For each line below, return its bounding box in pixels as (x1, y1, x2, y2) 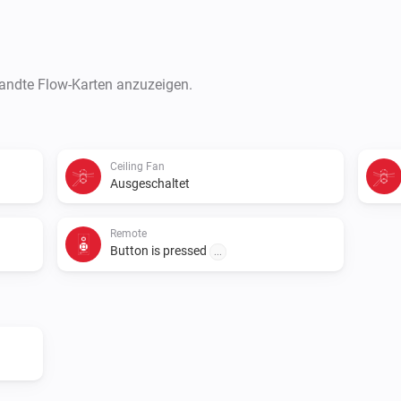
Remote (110, 226, 147, 240)
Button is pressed (110, 243, 209, 258)
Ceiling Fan (110, 159, 165, 173)
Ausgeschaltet (110, 175, 190, 191)
